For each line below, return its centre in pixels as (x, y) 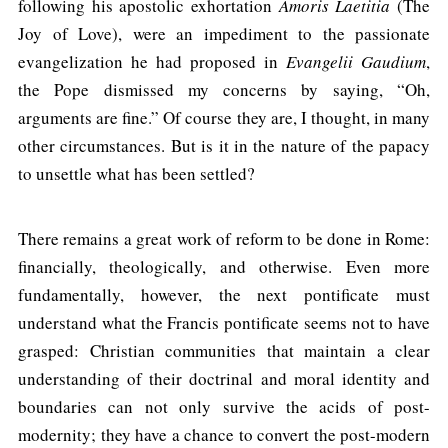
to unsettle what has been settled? (136, 173)
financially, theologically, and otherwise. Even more (224, 266)
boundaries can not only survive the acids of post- (224, 406)
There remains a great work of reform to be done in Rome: (224, 238)
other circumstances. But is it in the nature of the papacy (224, 145)
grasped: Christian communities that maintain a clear (224, 350)
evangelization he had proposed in (152, 61)
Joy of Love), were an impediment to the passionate (224, 33)
